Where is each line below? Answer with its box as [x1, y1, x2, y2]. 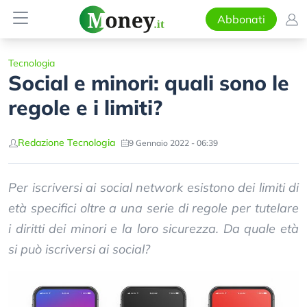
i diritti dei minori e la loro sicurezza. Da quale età [8, 221, 299, 236]
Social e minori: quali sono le [8, 70, 289, 96]
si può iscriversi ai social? [8, 241, 150, 257]
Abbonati [217, 12, 265, 26]
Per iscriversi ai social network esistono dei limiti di [8, 180, 299, 195]
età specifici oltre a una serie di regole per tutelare [8, 200, 299, 216]
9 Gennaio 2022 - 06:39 [129, 137, 218, 148]
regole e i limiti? [8, 95, 162, 121]
